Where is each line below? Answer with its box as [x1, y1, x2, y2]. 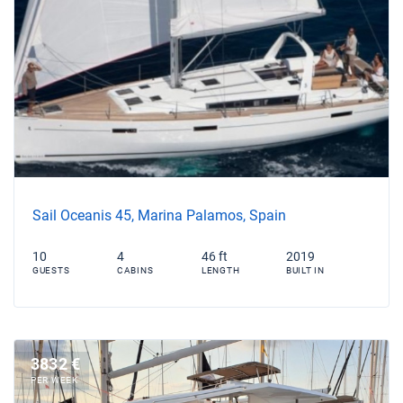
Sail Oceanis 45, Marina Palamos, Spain [32, 206, 286, 224]
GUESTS [32, 264, 70, 275]
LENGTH [201, 264, 240, 275]
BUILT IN [286, 264, 325, 275]
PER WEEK [31, 374, 78, 385]
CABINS [117, 264, 154, 275]
